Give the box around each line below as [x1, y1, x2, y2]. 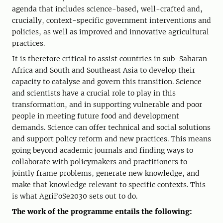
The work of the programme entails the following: [12, 207, 192, 217]
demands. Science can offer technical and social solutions [12, 123, 211, 132]
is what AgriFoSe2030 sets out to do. [12, 192, 137, 201]
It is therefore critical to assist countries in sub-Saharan [12, 54, 207, 64]
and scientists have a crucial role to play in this [12, 89, 176, 98]
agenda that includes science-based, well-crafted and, [12, 4, 203, 14]
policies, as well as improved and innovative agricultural [12, 27, 209, 37]
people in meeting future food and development [12, 111, 179, 121]
